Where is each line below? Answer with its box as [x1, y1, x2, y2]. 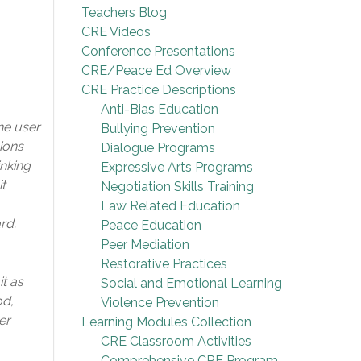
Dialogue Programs [101, 139, 215, 156]
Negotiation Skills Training [101, 178, 254, 194]
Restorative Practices [101, 255, 227, 272]
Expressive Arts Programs [101, 159, 253, 175]
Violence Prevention [101, 294, 219, 310]
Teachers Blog [81, 4, 167, 20]
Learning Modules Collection [81, 313, 251, 330]
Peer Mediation [101, 236, 189, 252]
